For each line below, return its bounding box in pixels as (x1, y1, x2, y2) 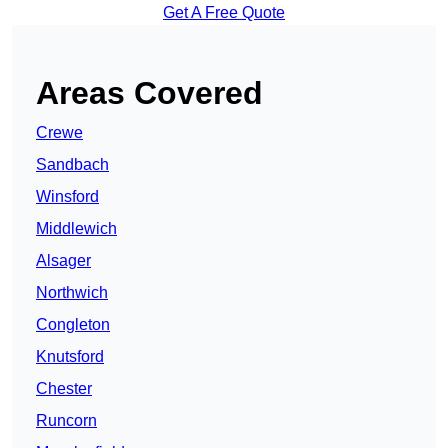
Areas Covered (36, 75, 263, 112)
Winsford (36, 188, 99, 206)
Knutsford (36, 348, 104, 366)
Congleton (36, 316, 110, 334)
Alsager (36, 252, 91, 270)
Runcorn (36, 412, 97, 430)
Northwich (36, 284, 108, 302)
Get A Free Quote (163, 4, 285, 22)
